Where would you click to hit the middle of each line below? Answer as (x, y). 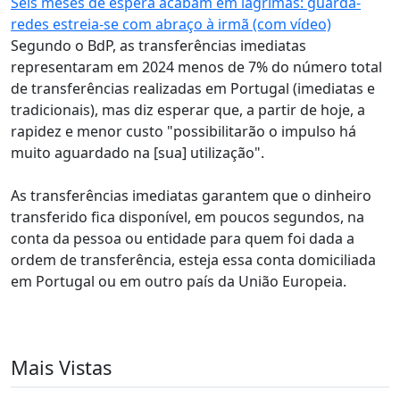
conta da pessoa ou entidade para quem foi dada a (183, 238)
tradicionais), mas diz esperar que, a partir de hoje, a (188, 110)
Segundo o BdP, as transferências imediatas (158, 46)
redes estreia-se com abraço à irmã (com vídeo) (171, 24)
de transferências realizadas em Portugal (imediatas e (193, 88)
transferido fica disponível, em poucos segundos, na (187, 217)
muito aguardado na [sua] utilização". (137, 153)
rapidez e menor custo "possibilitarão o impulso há (183, 131)
